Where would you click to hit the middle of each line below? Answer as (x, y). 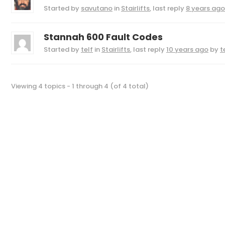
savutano (97, 8)
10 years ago (187, 49)
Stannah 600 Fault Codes (103, 37)
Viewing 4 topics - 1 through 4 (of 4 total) (80, 86)
